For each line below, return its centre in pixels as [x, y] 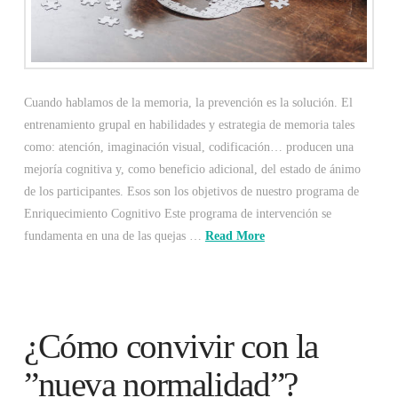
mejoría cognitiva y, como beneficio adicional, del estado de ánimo [192, 169]
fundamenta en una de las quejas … [114, 235]
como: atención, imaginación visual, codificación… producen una [188, 147]
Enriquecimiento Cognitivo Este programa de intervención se [177, 213]
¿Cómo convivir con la [171, 346]
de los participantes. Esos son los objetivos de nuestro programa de [191, 191]
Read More [235, 235]
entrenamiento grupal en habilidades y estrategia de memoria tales [189, 124]
